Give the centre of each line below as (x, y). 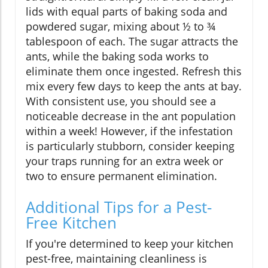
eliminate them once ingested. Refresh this (134, 71)
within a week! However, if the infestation (129, 131)
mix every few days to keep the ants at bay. (134, 86)
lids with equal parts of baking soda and (127, 12)
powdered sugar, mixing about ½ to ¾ (121, 27)
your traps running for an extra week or (124, 161)
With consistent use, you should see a (121, 101)
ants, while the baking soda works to (117, 57)
